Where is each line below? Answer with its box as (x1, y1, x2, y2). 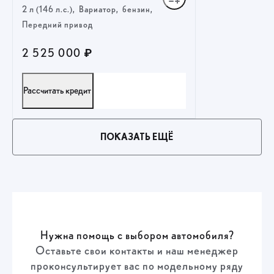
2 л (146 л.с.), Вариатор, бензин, (22, 6, 155, 14)
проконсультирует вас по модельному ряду (31, 261, 243, 272)
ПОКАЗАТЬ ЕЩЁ (100, 131, 174, 143)
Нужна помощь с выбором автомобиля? (40, 231, 234, 242)
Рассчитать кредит (23, 86, 91, 95)
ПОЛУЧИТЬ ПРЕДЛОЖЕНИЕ (45, 122, 163, 132)
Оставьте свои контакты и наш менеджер (35, 246, 239, 257)
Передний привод (22, 21, 93, 29)
